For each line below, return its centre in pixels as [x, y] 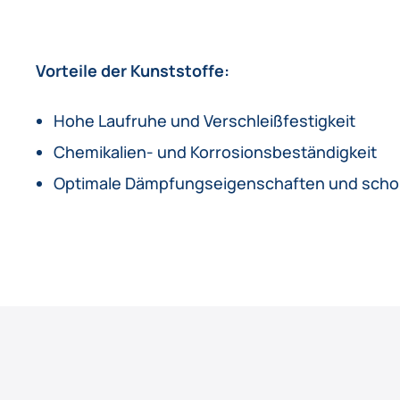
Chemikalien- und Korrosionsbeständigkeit [215, 151]
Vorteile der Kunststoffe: [133, 70]
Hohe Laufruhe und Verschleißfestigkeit [204, 120]
